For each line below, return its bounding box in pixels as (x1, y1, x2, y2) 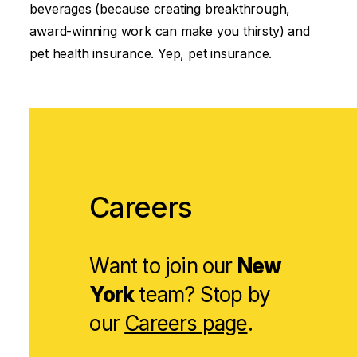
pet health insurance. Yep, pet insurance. (29, 45, 273, 62)
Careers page (124, 311, 248, 336)
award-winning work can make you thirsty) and (29, 23, 310, 40)
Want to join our (89, 253, 237, 279)
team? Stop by (134, 282, 270, 308)
